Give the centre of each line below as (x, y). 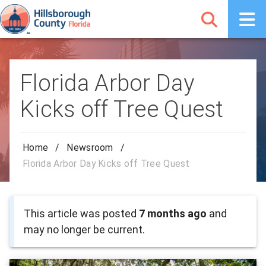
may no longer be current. (84, 229)
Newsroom (90, 148)
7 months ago (173, 213)
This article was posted (81, 213)
